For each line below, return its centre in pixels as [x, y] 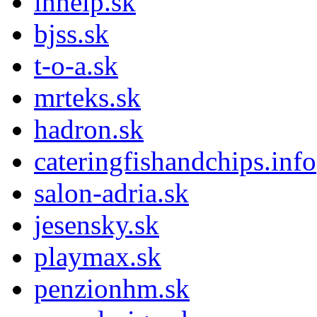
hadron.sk [89, 129]
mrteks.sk [87, 97]
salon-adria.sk [111, 192]
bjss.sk [71, 33]
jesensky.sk [97, 224]
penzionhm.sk [112, 288]
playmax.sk [98, 256]
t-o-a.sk [76, 65]
